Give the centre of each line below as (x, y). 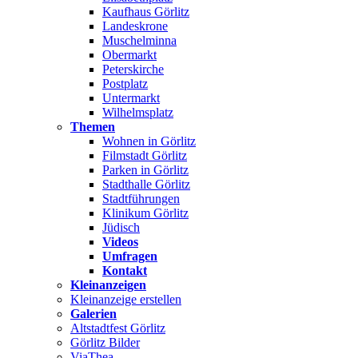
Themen (93, 126)
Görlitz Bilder (105, 342)
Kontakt (125, 270)
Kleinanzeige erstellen (126, 299)
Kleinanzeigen (108, 284)
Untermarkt (131, 97)
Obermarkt (129, 54)
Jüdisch (121, 227)
